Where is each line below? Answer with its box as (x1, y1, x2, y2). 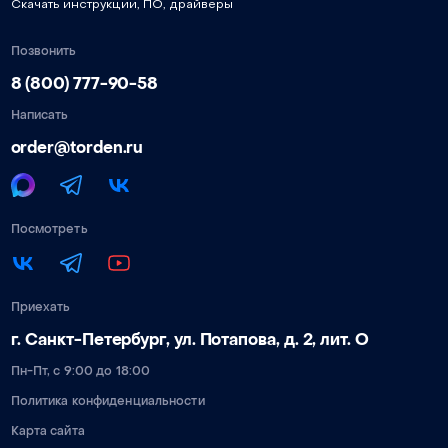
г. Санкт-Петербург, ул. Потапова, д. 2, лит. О (10, 329, 369, 350)
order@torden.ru (10, 137, 144, 158)
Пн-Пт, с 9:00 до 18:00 (10, 363, 151, 379)
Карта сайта (10, 423, 85, 439)
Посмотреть (10, 221, 88, 237)
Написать (10, 107, 69, 123)
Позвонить (10, 43, 77, 59)
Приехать (10, 299, 71, 315)
